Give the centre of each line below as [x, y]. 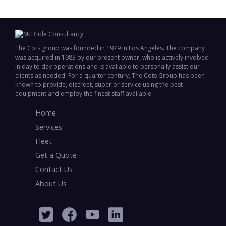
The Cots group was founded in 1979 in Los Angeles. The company [110, 48]
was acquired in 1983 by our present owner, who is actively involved [112, 57]
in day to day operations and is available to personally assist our [107, 66]
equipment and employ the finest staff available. [84, 94]
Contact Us [54, 169]
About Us [51, 183]
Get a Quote [56, 155]
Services [49, 127]
